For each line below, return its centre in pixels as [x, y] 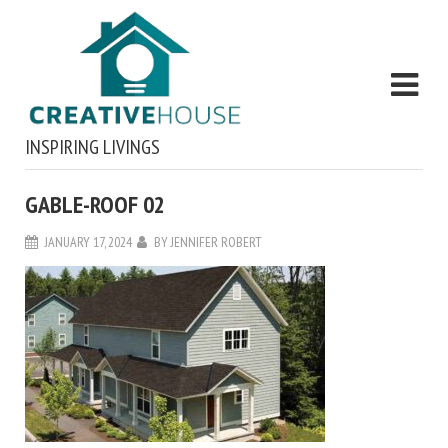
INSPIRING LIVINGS [92, 147]
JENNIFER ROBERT [216, 242]
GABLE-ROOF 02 [95, 205]
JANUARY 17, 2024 [88, 242]
